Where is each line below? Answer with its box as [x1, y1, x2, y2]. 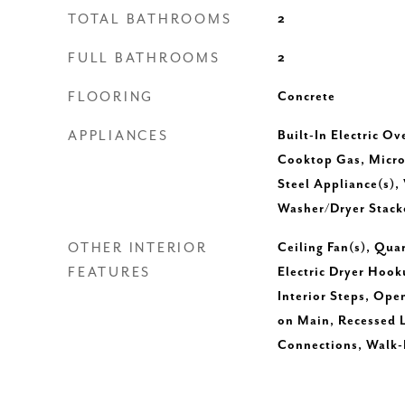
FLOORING [68, 89, 154, 105]
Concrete [277, 89, 335, 104]
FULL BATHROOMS [68, 51, 221, 66]
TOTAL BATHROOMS [68, 12, 232, 27]
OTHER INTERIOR [68, 240, 208, 256]
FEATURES [68, 265, 151, 280]
